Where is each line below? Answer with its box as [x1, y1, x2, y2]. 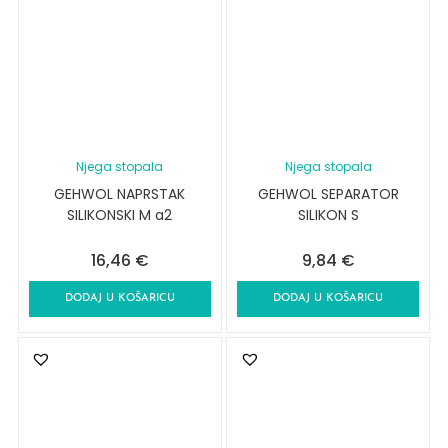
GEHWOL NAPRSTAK [54, 184, 186, 205]
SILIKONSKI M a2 [67, 205, 173, 226]
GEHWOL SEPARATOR [257, 184, 399, 205]
